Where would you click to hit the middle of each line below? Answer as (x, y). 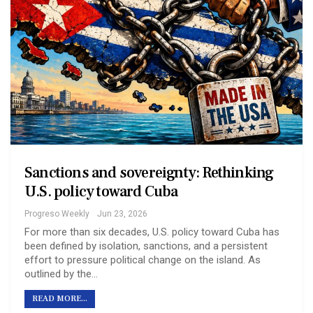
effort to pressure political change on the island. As (143, 260)
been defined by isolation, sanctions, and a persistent (146, 246)
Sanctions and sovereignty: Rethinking (149, 172)
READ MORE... (60, 298)
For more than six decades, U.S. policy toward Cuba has (152, 232)
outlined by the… (61, 274)
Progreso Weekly (57, 213)
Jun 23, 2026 (122, 213)
